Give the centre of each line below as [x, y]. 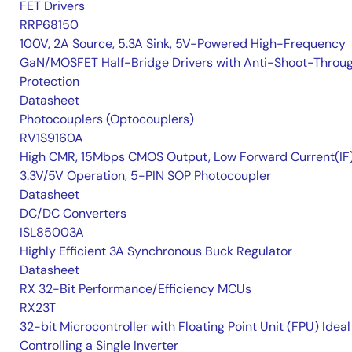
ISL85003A [52, 232]
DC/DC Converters [73, 213]
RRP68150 [49, 24]
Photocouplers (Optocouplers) [107, 119]
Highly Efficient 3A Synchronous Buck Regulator [156, 251]
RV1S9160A [51, 137]
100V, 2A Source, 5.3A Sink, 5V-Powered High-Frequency [183, 43]
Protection [49, 81]
